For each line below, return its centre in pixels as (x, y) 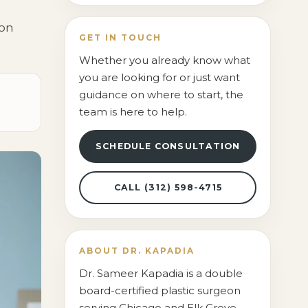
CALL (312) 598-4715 (168, 187)
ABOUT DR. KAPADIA (137, 251)
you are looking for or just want (160, 77)
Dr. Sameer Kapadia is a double (161, 273)
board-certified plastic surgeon (160, 290)
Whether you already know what (165, 60)
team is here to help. (133, 112)
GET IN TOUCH (121, 38)
